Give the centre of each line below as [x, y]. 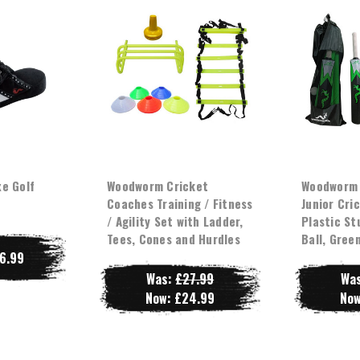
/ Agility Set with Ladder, [175, 221]
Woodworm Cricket [158, 185]
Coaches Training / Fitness [180, 203]
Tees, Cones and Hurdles [174, 238]
